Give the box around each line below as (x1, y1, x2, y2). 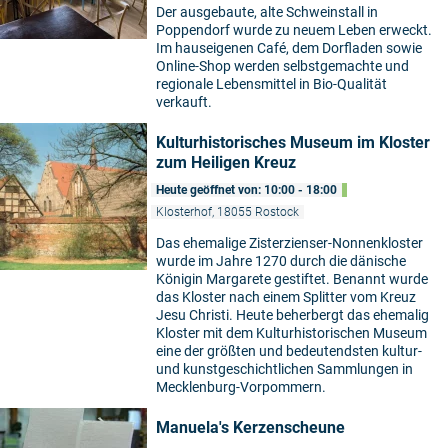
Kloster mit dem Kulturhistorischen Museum (156, 325, 427, 342)
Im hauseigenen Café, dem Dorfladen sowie (156, 40, 422, 57)
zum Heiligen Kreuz (156, 153, 296, 173)
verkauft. (156, 94, 212, 111)
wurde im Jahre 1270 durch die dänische (156, 253, 406, 270)
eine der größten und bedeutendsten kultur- (156, 343, 422, 360)
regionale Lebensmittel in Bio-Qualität (156, 76, 387, 93)
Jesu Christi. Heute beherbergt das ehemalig (156, 307, 429, 324)
